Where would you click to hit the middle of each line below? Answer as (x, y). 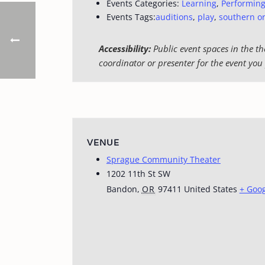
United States (210, 189)
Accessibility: (125, 49)
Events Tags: (131, 17)
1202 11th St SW (138, 174)
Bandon (122, 189)
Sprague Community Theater (163, 159)
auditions (174, 17)
